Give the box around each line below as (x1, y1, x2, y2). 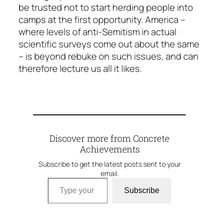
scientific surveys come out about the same (19, 38, 199, 51)
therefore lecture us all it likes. (19, 62, 142, 75)
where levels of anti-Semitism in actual (19, 25, 176, 39)
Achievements (79, 143, 140, 155)
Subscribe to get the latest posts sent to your (38, 159, 181, 169)
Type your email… (47, 171, 74, 184)
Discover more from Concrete (49, 132, 170, 145)
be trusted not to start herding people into (19, 1, 193, 14)
